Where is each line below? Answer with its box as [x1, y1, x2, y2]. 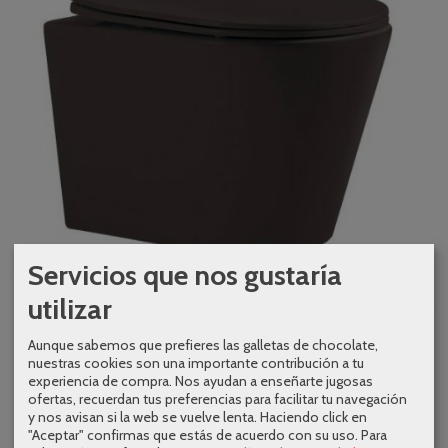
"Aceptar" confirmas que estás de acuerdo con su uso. [28, 425, 358, 444]
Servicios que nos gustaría [28, 257, 342, 292]
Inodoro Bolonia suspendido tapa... [116, 334, 332, 353]
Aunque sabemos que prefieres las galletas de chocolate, [28, 335, 378, 354]
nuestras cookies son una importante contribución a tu [28, 353, 364, 372]
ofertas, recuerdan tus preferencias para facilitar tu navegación [28, 389, 407, 408]
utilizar [28, 291, 112, 326]
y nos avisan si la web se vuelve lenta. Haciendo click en [28, 407, 367, 426]
